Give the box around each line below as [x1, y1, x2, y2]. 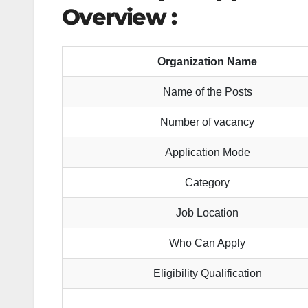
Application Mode [164, 146, 250, 159]
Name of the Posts [162, 86, 252, 98]
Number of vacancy [160, 116, 255, 129]
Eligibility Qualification [153, 267, 262, 280]
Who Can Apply [169, 237, 246, 250]
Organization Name [157, 56, 258, 68]
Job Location [176, 207, 239, 219]
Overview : [62, 3, 176, 30]
